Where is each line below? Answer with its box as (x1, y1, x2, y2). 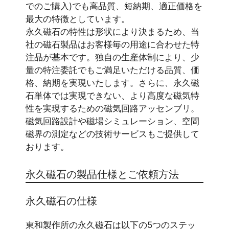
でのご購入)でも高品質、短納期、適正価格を (26, 1, 202, 12)
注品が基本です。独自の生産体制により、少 (26, 52, 199, 63)
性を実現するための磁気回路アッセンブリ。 (26, 103, 199, 114)
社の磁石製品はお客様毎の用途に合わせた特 (26, 39, 199, 50)
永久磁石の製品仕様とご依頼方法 (26, 168, 179, 180)
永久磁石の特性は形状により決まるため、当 (26, 27, 199, 37)
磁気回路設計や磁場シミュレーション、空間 (26, 116, 199, 127)
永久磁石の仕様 (26, 194, 97, 207)
